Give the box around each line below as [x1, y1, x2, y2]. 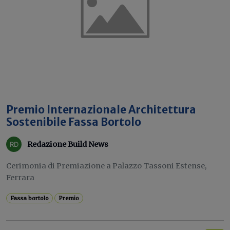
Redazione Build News [27, 139, 108, 149]
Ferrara [6, 173, 34, 182]
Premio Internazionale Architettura [6, 103, 196, 117]
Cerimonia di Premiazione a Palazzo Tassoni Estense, [6, 161, 206, 170]
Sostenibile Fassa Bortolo [6, 116, 141, 129]
